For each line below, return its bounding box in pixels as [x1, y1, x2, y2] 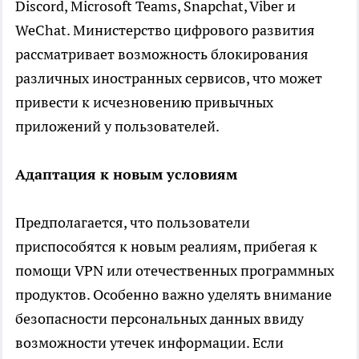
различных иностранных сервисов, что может [15, 68, 322, 87]
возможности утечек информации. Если [15, 333, 284, 352]
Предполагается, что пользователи [15, 212, 250, 232]
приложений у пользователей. [15, 116, 220, 135]
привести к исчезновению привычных [15, 92, 273, 111]
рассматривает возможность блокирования [15, 44, 309, 63]
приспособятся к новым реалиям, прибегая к [15, 236, 317, 256]
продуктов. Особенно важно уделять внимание [15, 284, 332, 304]
